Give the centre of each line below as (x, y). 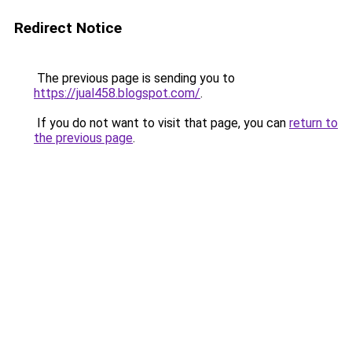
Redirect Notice (68, 28)
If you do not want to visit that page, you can (161, 123)
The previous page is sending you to (134, 78)
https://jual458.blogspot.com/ (117, 93)
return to (313, 123)
